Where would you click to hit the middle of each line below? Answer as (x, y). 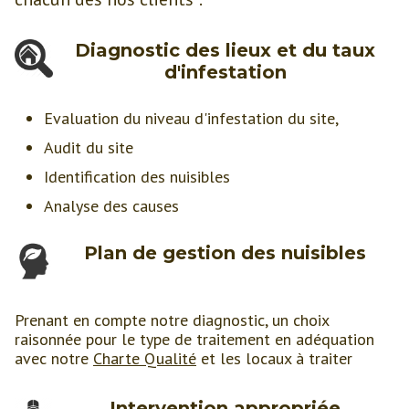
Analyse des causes (111, 206)
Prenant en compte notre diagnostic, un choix (172, 320)
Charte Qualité (145, 358)
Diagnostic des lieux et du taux (225, 51)
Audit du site (89, 148)
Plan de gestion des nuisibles (225, 253)
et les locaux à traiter (274, 358)
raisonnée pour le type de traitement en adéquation (194, 339)
